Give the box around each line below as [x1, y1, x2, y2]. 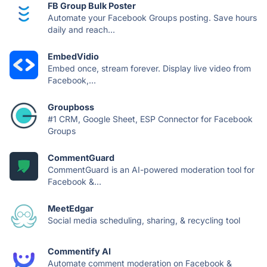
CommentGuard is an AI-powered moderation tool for [48, 164, 254, 175]
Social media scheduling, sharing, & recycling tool [48, 215, 240, 225]
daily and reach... [48, 24, 115, 35]
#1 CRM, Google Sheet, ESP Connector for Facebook [48, 114, 253, 124]
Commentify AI [48, 246, 111, 256]
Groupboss [48, 102, 94, 112]
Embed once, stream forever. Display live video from [48, 63, 251, 73]
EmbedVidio [48, 51, 99, 61]
